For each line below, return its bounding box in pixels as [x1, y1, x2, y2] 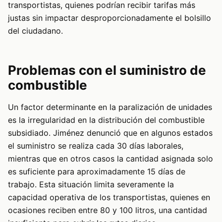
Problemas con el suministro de [8, 62, 206, 78]
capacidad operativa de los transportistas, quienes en [8, 192, 210, 203]
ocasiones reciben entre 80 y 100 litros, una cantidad [8, 205, 207, 216]
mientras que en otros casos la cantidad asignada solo [8, 154, 213, 164]
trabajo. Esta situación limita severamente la [8, 179, 174, 190]
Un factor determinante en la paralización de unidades [8, 102, 212, 112]
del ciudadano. [8, 26, 63, 36]
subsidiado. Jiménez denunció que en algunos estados [8, 128, 213, 138]
